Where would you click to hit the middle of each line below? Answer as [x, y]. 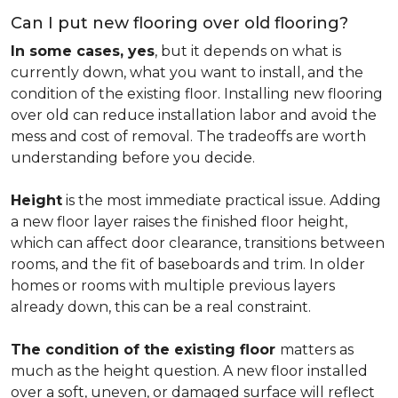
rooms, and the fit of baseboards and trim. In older [188, 264]
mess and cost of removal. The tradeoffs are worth [188, 136]
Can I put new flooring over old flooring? [179, 23]
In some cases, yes [83, 51]
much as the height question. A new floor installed [189, 371]
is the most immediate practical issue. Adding [222, 200]
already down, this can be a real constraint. [161, 307]
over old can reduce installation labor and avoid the [194, 115]
